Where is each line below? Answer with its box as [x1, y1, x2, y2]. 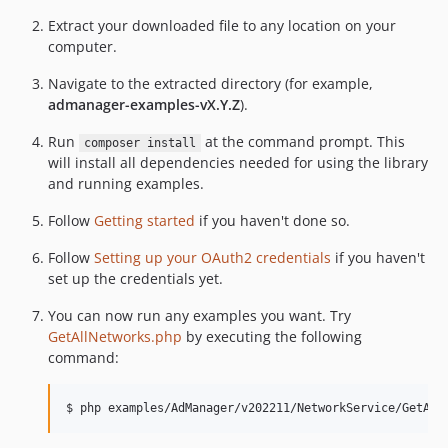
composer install [83, 136, 196, 150]
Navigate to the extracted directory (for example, [48, 74, 373, 93]
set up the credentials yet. [48, 269, 223, 288]
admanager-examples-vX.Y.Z [48, 95, 240, 114]
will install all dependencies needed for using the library [48, 153, 428, 172]
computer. [48, 37, 117, 56]
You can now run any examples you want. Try [48, 306, 351, 325]
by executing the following [182, 327, 362, 346]
